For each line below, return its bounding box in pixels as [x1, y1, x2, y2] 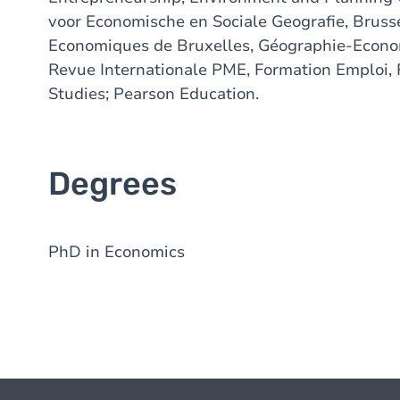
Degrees [48, 164, 177, 203]
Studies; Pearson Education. [48, 83, 259, 104]
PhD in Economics [48, 241, 185, 262]
